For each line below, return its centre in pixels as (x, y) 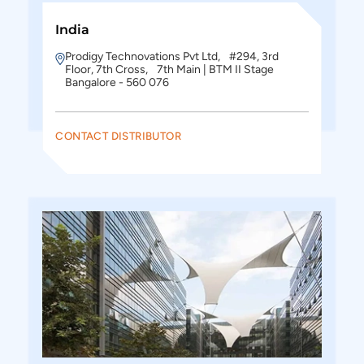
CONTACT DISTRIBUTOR (118, 136)
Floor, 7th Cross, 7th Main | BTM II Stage (173, 69)
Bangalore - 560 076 (117, 82)
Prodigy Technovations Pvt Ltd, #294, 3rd (172, 56)
